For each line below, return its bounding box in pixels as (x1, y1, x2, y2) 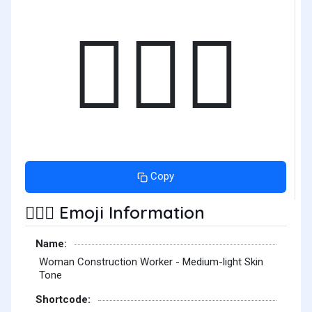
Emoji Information (54, 201, 205, 223)
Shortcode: (36, 292, 91, 306)
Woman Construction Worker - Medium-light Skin (39, 256, 263, 269)
